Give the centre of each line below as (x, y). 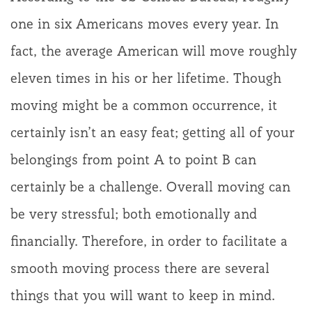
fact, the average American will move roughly (154, 50)
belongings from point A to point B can (133, 159)
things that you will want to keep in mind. (143, 295)
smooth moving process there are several (140, 268)
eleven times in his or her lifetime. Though (146, 78)
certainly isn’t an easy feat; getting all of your (153, 132)
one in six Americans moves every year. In (145, 23)
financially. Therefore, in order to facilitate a (149, 241)
